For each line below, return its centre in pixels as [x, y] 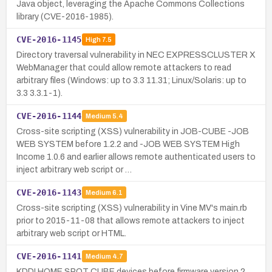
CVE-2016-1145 [49, 39]
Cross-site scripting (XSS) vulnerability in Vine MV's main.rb [132, 208]
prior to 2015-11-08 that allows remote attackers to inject [131, 220]
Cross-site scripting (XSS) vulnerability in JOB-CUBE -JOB [133, 131]
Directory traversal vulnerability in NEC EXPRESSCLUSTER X [136, 55]
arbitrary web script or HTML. [71, 233]
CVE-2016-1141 [49, 256]
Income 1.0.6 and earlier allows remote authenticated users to [136, 157]
